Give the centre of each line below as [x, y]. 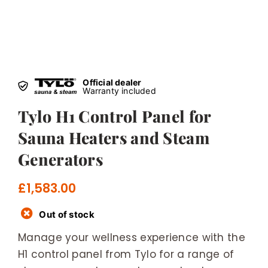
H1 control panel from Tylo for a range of [126, 254]
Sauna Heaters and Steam [114, 137]
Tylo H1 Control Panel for [115, 116]
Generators [61, 159]
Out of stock [67, 214]
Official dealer [112, 82]
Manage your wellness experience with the [132, 237]
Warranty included [119, 90]
